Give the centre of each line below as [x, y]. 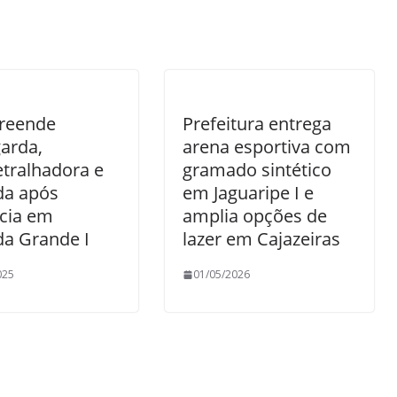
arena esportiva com [267, 147]
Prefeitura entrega [257, 124]
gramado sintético [257, 170]
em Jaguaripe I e [248, 193]
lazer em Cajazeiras [261, 239]
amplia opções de [255, 216]
